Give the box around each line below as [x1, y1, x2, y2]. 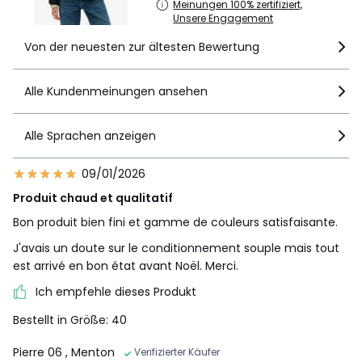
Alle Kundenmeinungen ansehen [24, 83, 208, 100]
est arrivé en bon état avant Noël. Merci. [13, 258, 238, 275]
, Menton [65, 343, 115, 360]
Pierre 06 [13, 343, 65, 360]
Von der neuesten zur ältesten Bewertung [24, 39, 259, 56]
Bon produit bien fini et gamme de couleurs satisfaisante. [13, 214, 338, 231]
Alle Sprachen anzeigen [24, 128, 156, 145]
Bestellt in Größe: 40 [13, 311, 127, 328]
